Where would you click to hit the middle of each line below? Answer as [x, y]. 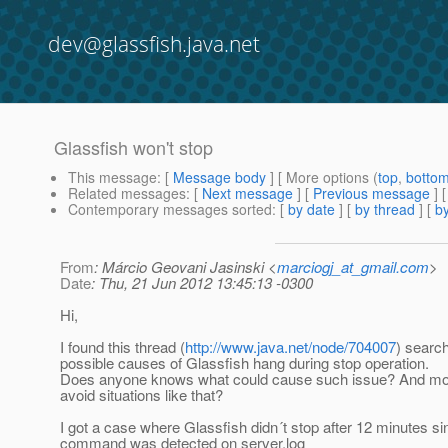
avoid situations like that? [141, 395]
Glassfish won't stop [133, 147]
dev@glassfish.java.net [154, 44]
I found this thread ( [122, 347]
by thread [385, 209]
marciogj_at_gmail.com [353, 267]
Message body [219, 177]
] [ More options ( [322, 177]
